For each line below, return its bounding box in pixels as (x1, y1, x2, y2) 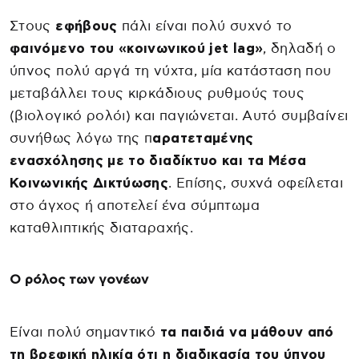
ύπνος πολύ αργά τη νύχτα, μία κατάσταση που (10, 63, 332, 78)
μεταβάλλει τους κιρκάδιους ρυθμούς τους (10, 86, 305, 100)
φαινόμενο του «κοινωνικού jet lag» (10, 41, 264, 55)
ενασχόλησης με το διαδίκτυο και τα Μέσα (10, 153, 307, 167)
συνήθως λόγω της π (10, 131, 153, 145)
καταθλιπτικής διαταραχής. (10, 220, 193, 235)
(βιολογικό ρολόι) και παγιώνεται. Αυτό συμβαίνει (10, 108, 349, 123)
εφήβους (55, 18, 118, 33)
